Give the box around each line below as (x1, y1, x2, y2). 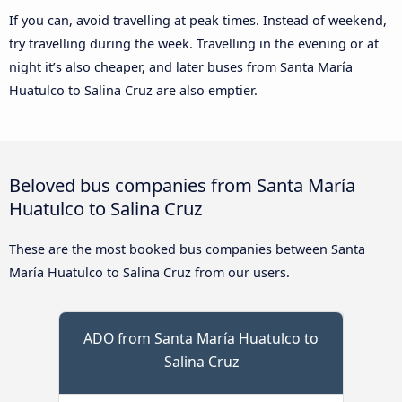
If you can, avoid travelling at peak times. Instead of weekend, (9, 12, 387, 30)
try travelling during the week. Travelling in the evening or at (9, 35, 379, 53)
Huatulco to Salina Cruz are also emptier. (9, 82, 258, 100)
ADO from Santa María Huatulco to (83, 328, 319, 349)
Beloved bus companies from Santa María (9, 172, 355, 198)
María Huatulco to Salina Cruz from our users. (9, 264, 290, 282)
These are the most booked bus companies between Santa (9, 240, 365, 258)
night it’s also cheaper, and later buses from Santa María (9, 58, 353, 76)
